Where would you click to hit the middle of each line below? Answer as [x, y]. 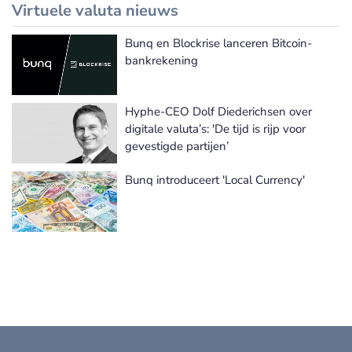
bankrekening [161, 61]
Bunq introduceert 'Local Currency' [215, 180]
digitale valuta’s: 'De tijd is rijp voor [215, 129]
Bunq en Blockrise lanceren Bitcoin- [218, 44]
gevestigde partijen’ [177, 147]
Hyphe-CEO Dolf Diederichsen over [218, 112]
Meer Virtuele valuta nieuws [268, 58]
